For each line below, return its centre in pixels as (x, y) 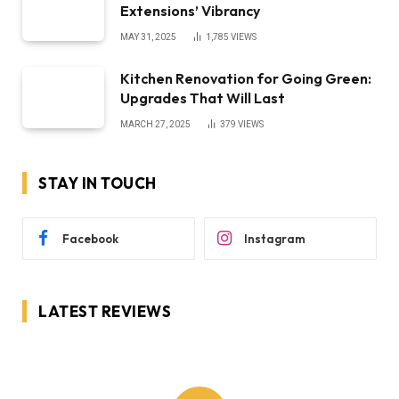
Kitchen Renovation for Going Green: (246, 79)
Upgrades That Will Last (204, 98)
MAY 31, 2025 (148, 37)
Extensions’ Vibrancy (190, 11)
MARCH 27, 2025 (155, 125)
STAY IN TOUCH (98, 183)
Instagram (275, 238)
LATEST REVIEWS (105, 312)
